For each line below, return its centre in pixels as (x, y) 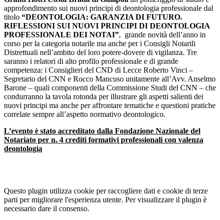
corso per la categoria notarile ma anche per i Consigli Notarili (100, 44)
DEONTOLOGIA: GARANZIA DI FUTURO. (104, 17)
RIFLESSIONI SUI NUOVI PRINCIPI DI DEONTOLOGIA (107, 26)
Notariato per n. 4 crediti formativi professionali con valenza (104, 140)
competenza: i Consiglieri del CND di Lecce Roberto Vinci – (98, 70)
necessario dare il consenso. (47, 209)
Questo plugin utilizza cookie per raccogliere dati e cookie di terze (106, 191)
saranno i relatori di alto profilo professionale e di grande (91, 61)
